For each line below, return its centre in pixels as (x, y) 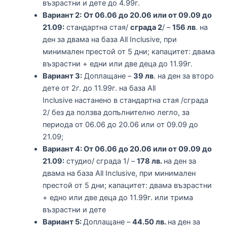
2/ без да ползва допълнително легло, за (116, 112)
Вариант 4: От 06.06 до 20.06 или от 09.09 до (127, 149)
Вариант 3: (62, 76)
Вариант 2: (62, 15)
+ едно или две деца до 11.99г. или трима (118, 197)
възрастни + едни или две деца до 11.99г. (117, 64)
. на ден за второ (183, 76)
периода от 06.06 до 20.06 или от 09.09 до (120, 124)
